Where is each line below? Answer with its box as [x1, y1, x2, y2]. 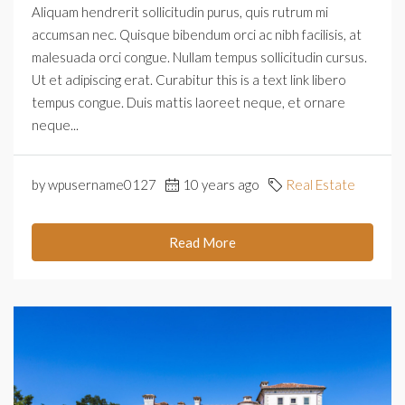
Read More [169, 233, 236, 250]
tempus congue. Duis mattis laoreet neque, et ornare [32, 93, 345, 110]
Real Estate [286, 175, 355, 193]
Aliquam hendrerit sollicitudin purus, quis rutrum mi [32, 3, 328, 20]
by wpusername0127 [32, 175, 156, 193]
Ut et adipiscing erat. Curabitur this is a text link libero [32, 71, 346, 88]
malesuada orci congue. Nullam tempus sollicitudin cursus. [32, 48, 367, 65]
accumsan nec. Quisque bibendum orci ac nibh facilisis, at [32, 25, 362, 42]
